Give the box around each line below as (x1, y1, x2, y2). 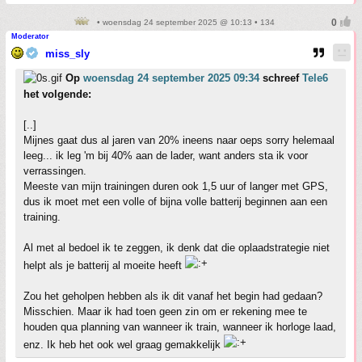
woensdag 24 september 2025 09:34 (83, 72, 259, 85)
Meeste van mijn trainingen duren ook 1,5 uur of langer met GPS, (23, 180, 328, 193)
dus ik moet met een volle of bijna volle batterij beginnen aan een (23, 196, 327, 208)
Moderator (11, 32, 49, 41)
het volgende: (23, 88, 91, 101)
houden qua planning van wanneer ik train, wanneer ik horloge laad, (23, 321, 336, 334)
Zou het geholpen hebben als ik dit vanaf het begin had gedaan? (23, 290, 322, 303)
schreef (259, 72, 302, 85)
